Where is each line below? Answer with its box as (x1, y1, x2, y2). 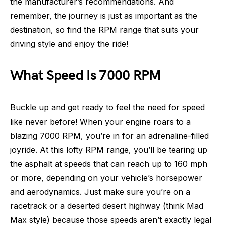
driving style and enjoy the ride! (10, 39, 128, 49)
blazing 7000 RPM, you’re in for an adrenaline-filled (10, 131, 209, 141)
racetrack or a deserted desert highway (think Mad (10, 201, 203, 211)
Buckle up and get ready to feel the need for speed (10, 102, 205, 113)
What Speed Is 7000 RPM (10, 67, 161, 84)
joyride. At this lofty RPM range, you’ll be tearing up (10, 145, 207, 155)
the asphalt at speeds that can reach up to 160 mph (10, 159, 207, 169)
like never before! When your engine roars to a (10, 117, 191, 127)
